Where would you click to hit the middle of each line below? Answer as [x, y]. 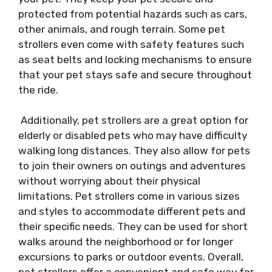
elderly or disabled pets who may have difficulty [133, 135]
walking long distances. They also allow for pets [134, 151]
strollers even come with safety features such [131, 44]
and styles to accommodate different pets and [132, 211]
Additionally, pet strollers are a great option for [133, 120]
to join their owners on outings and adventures [132, 166]
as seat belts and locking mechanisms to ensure [135, 59]
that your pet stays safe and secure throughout [135, 74]
